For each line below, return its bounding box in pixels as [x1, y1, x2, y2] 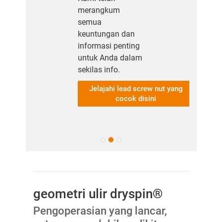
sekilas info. [77, 64, 120, 74]
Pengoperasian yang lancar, [33, 204, 167, 217]
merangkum [77, 5, 120, 15]
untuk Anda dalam [77, 53, 142, 62]
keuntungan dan [77, 29, 135, 39]
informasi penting [77, 41, 140, 51]
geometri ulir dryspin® [33, 186, 163, 201]
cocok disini [115, 94, 156, 103]
